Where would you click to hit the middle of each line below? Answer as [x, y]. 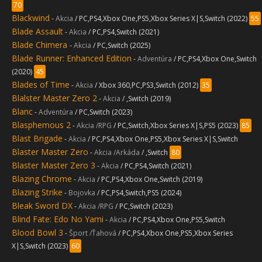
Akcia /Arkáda [117, 152]
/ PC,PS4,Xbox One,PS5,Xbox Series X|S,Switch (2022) [162, 18]
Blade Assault [37, 31]
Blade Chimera [41, 45]
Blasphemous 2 [41, 125]
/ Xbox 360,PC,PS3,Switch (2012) [147, 85]
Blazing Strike [37, 192]
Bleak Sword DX [42, 206]
